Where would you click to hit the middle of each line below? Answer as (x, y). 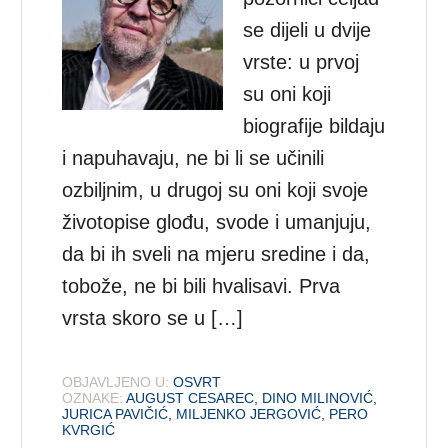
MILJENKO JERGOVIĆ (249, 413)
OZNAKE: (93, 397)
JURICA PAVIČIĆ (115, 413)
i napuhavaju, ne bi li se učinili (193, 157)
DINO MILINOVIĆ (318, 397)
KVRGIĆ (89, 429)
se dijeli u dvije (307, 29)
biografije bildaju (314, 125)
